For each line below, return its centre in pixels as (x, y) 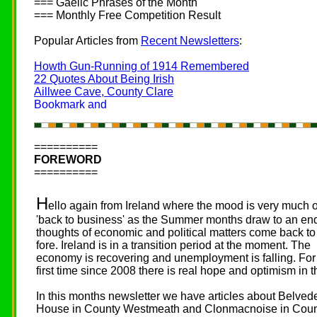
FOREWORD (68, 160)
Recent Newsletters (190, 41)
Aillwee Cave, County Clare (104, 92)
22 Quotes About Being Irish (104, 79)
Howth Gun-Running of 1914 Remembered (142, 66)
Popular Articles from (87, 41)
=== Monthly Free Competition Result (127, 15)
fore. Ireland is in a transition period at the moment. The (173, 245)
